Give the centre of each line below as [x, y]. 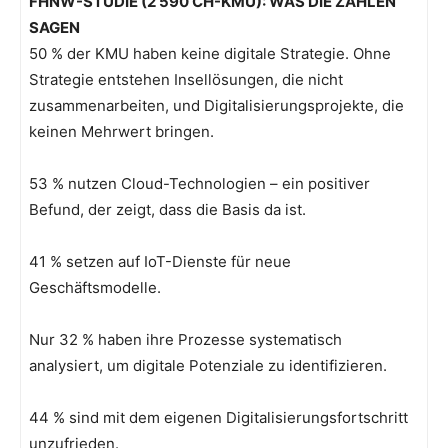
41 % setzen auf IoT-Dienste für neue [160, 262]
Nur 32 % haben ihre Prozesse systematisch [185, 340]
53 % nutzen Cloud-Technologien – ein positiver [199, 184]
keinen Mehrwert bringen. [121, 132]
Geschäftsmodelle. [95, 288]
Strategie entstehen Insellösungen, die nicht [186, 80]
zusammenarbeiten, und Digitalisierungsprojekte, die [216, 106]
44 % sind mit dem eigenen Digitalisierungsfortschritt [218, 418]
